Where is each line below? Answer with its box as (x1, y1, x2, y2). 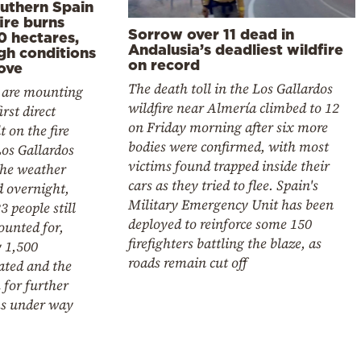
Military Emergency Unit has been (128, 194, 334, 214)
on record (128, 56, 201, 73)
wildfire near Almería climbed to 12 (128, 98, 340, 118)
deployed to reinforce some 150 (128, 214, 313, 234)
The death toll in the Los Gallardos (128, 78, 334, 98)
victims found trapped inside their (128, 156, 330, 176)
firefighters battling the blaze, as (128, 233, 322, 253)
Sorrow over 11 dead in (128, 25, 295, 42)
